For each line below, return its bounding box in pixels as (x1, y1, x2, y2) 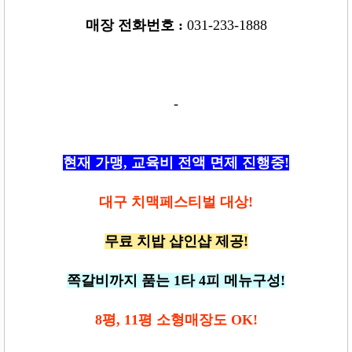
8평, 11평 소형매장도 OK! (94, 311, 258, 328)
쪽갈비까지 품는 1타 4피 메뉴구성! (67, 272, 285, 288)
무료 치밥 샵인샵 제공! (104, 233, 248, 249)
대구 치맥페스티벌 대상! (99, 193, 253, 210)
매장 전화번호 (85, 16, 178, 33)
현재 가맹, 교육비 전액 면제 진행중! (63, 154, 289, 170)
